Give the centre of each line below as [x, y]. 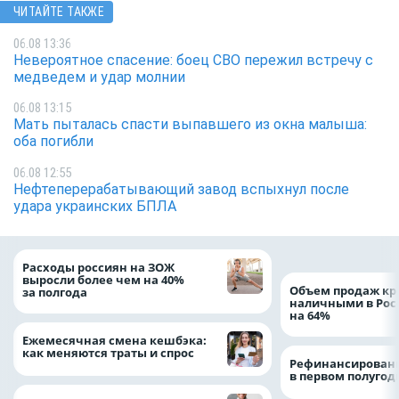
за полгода [56, 293]
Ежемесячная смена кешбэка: [114, 340]
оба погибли [55, 142]
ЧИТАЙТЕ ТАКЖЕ [59, 12]
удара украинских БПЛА [97, 206]
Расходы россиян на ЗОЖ [98, 268]
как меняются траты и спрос [108, 352]
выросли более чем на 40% [103, 280]
